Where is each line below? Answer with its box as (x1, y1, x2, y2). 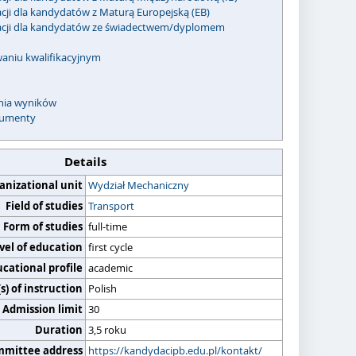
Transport (88, 199, 134, 213)
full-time (88, 219, 127, 234)
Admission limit (2, 302, 83, 316)
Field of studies (6, 199, 83, 213)
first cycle (88, 240, 133, 254)
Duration (35, 323, 83, 337)
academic (88, 261, 133, 275)
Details (64, 153, 106, 170)
